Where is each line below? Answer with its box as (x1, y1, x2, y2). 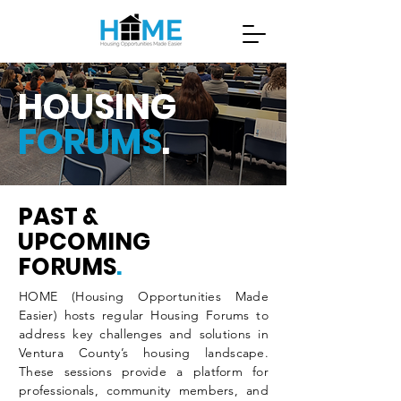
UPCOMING (18, 226, 150, 258)
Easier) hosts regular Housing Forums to (19, 307, 269, 323)
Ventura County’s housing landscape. (19, 345, 269, 361)
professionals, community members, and (19, 382, 269, 398)
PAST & (18, 200, 98, 233)
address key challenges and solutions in (19, 326, 269, 342)
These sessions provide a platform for (19, 363, 269, 380)
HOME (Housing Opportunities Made (19, 288, 269, 304)
